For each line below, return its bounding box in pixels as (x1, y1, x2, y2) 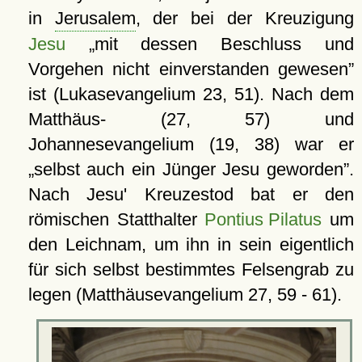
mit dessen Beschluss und (94, 33, 354, 54)
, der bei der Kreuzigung (135, 7, 355, 28)
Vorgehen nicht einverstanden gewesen (27, 58, 348, 79)
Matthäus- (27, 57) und (27, 108, 354, 129)
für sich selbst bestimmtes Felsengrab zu (27, 259, 354, 280)
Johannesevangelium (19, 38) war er (27, 133, 354, 154)
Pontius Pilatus (204, 208, 322, 229)
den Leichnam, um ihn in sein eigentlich (27, 234, 354, 255)
